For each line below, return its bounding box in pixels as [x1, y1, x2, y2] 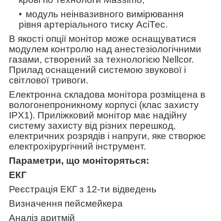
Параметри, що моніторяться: [9, 155, 149, 166]
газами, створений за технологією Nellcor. [9, 54, 194, 65]
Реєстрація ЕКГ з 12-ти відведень [9, 184, 156, 194]
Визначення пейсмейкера [9, 198, 123, 209]
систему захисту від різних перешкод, [9, 120, 176, 131]
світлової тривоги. [9, 74, 88, 85]
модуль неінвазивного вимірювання [26, 8, 184, 19]
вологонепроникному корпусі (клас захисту [9, 99, 199, 110]
